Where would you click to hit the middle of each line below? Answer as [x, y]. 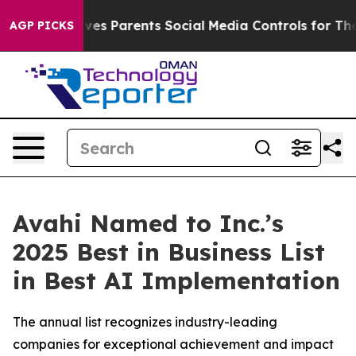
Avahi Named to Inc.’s [148, 223]
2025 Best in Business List [169, 252]
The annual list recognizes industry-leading [145, 322]
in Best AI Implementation [176, 281]
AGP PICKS [42, 25]
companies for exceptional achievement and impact [173, 344]
